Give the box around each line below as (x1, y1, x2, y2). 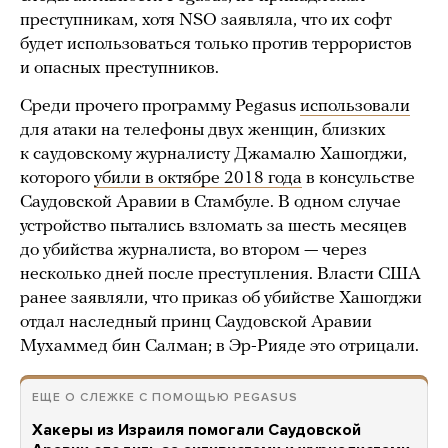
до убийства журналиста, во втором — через (20, 241, 367, 261)
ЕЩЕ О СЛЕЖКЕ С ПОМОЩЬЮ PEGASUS (32, 390, 298, 405)
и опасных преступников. (20, 59, 219, 79)
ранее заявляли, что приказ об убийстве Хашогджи (20, 289, 422, 309)
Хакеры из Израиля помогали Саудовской (32, 420, 361, 441)
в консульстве (302, 169, 415, 189)
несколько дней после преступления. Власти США (20, 265, 421, 285)
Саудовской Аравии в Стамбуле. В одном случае (20, 193, 401, 213)
